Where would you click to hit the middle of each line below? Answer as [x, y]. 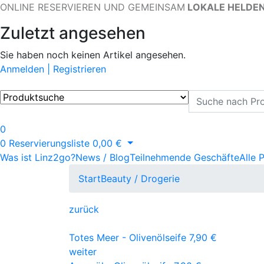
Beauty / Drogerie [140, 179]
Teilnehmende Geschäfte [184, 157]
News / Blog [103, 157]
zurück [84, 209]
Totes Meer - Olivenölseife [128, 237]
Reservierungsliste [49, 143]
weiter [83, 252]
